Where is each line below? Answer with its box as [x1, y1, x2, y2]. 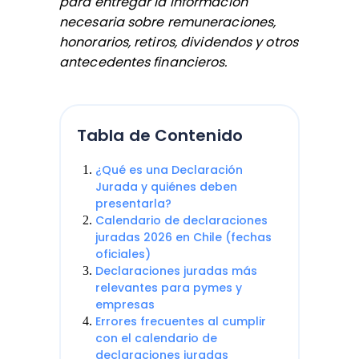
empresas [95, 296, 155, 313]
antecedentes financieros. [59, 53, 228, 71]
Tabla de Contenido [77, 124, 243, 147]
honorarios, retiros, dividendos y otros [59, 33, 298, 51]
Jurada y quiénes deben [95, 179, 237, 195]
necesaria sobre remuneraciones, [59, 13, 276, 31]
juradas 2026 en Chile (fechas [95, 229, 272, 245]
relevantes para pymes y [95, 280, 242, 296]
